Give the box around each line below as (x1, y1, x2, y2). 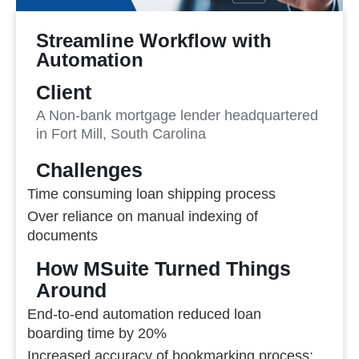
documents (27, 227, 98, 244)
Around (36, 279, 107, 301)
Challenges (36, 159, 143, 181)
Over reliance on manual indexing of (27, 208, 258, 224)
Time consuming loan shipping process (27, 185, 276, 202)
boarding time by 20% (27, 325, 167, 341)
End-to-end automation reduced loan (27, 305, 261, 322)
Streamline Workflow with (36, 29, 272, 51)
